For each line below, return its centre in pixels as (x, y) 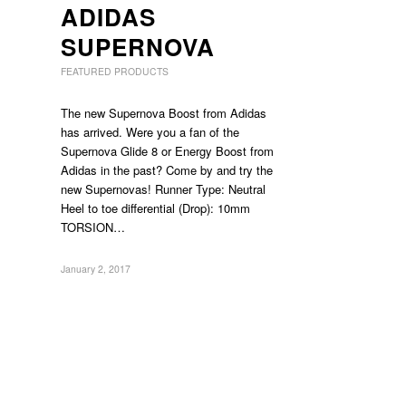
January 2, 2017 (96, 269)
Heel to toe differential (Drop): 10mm (155, 208)
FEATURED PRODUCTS (115, 71)
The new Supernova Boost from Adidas (164, 113)
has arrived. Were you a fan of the (150, 132)
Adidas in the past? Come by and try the (167, 170)
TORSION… (93, 227)
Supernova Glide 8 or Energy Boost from (167, 151)
